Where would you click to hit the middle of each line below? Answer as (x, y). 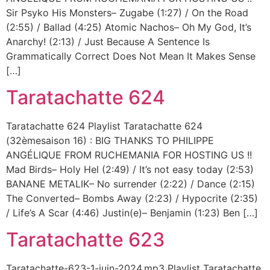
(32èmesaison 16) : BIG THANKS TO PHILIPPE (110, 140)
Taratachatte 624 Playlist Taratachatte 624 (104, 126)
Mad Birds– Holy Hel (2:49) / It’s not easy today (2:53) (130, 169)
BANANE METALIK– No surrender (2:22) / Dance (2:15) (130, 184)
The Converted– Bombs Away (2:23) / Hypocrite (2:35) (132, 198)
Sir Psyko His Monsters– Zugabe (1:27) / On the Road (127, 12)
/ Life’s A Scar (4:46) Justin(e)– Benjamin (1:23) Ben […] (132, 212)
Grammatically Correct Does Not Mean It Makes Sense (131, 56)
